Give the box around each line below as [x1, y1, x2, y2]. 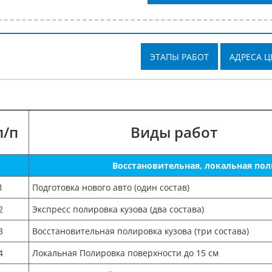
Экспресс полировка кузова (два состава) [32, 203, 204, 215]
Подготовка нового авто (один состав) [32, 182, 189, 193]
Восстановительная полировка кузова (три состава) [32, 225, 249, 237]
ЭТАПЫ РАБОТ [149, 50, 209, 63]
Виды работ [130, 122, 217, 142]
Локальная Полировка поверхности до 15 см [32, 247, 219, 259]
